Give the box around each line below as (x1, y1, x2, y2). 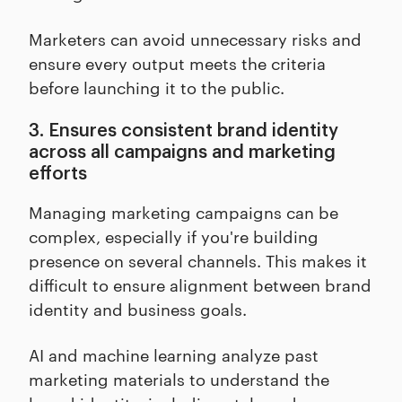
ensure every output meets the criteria (29, 51, 326, 74)
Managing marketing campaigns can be (29, 200, 338, 223)
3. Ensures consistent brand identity (29, 122, 338, 141)
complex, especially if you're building (29, 224, 319, 248)
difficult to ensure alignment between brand (29, 273, 371, 296)
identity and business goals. (29, 297, 251, 320)
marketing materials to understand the (29, 367, 329, 390)
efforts (29, 165, 92, 184)
